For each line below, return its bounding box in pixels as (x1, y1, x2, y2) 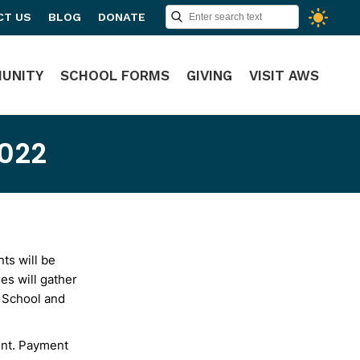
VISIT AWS (248, 67, 319, 84)
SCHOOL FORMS (59, 67, 170, 84)
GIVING (186, 67, 232, 84)
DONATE (97, 10, 145, 24)
